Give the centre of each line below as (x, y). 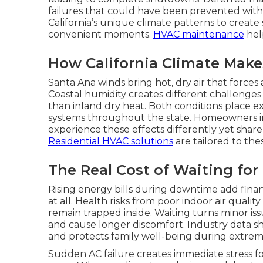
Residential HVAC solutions (111, 141)
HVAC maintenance (199, 34)
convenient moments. (101, 34)
